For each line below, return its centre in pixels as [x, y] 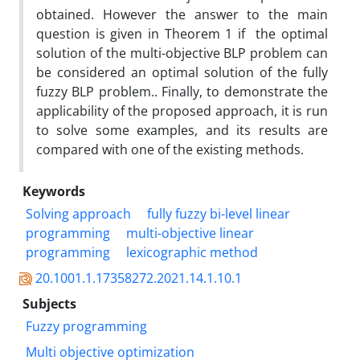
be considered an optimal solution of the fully [182, 72]
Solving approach [78, 213]
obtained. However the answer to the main [182, 14]
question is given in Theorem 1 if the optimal [182, 33]
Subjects [49, 303]
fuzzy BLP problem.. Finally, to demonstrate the [182, 91]
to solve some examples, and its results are [182, 130]
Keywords [54, 191]
